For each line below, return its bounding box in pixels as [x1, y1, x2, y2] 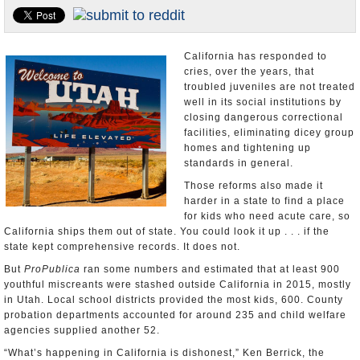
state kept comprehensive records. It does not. [4, 241, 240, 252]
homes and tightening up [184, 142, 311, 153]
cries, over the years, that [184, 66, 314, 77]
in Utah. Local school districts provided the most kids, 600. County [4, 294, 343, 305]
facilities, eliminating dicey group [184, 127, 354, 138]
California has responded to [184, 51, 327, 62]
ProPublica [24, 264, 80, 275]
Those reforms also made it [184, 180, 323, 191]
